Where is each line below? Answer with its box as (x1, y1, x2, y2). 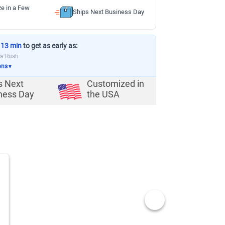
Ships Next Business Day (72, 8, 144, 16)
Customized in (86, 79, 144, 89)
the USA (86, 89, 120, 100)
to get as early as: (22, 42, 77, 50)
